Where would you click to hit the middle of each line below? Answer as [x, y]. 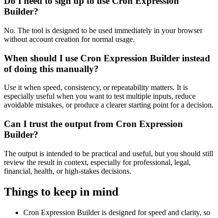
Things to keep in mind [61, 191]
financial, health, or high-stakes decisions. [68, 171]
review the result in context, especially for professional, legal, [97, 162]
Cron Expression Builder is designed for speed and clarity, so [117, 212]
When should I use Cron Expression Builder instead [107, 58]
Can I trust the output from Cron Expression [93, 124]
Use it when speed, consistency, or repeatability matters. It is [96, 88]
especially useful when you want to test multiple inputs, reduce [100, 96]
